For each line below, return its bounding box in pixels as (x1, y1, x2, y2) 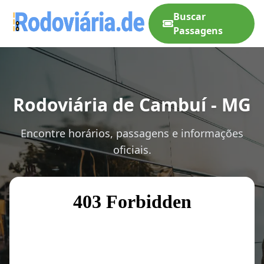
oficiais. (113, 143, 151, 157)
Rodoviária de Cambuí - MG (13, 93, 251, 117)
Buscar (173, 10, 206, 23)
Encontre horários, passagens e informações (21, 126, 243, 140)
